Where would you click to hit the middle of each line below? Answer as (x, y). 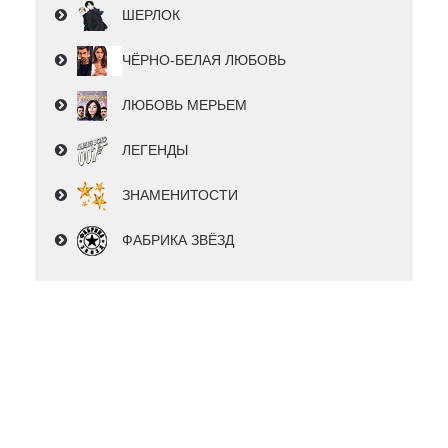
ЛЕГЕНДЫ (155, 150)
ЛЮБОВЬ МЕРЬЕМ (184, 105)
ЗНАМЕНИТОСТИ (180, 195)
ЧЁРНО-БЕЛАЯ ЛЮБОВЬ (204, 60)
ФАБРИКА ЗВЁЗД (178, 240)
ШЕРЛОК (151, 15)
